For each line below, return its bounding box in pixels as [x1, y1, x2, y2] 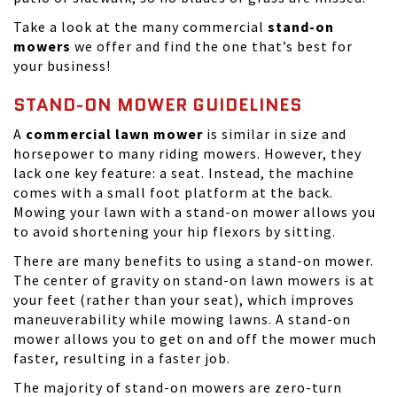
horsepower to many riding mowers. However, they [13, 144, 362, 163]
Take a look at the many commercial [13, 18, 268, 36]
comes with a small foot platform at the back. [13, 183, 333, 202]
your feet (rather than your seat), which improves [13, 291, 354, 309]
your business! [13, 57, 111, 75]
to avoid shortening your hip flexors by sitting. [13, 222, 336, 241]
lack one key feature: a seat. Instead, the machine [13, 164, 354, 183]
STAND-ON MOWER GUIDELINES [13, 92, 302, 118]
